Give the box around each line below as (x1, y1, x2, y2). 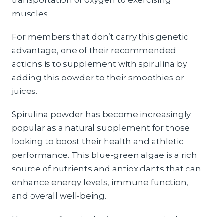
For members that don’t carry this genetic (12, 32, 188, 42)
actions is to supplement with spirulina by (12, 59, 187, 69)
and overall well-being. (12, 191, 108, 201)
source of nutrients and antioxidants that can (12, 164, 201, 173)
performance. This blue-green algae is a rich (12, 150, 197, 160)
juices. (12, 86, 37, 96)
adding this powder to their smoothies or (12, 73, 184, 82)
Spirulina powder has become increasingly (12, 109, 191, 119)
